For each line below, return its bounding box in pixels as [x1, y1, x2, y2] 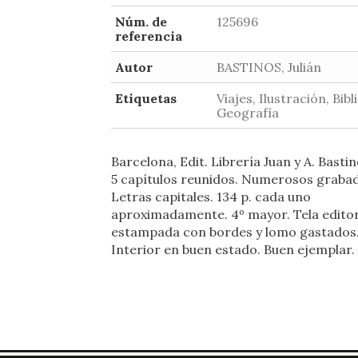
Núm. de [115, 14, 167, 30]
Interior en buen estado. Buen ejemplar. [111, 241, 355, 257]
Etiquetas [115, 90, 177, 106]
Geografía [217, 105, 279, 121]
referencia [115, 28, 182, 44]
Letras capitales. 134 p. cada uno [111, 189, 311, 205]
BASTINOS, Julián [217, 59, 321, 75]
